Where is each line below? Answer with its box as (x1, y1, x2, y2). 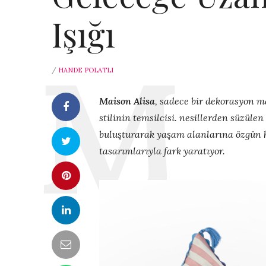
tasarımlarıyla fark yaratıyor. (99, 144, 227, 157)
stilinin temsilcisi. (99, 111, 177, 123)
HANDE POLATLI (58, 65, 113, 74)
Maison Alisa (99, 94, 155, 107)
